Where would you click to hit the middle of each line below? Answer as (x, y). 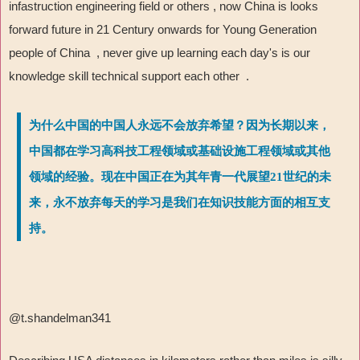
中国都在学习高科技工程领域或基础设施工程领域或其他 (180, 151)
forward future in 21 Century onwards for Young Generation (163, 30)
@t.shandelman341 (60, 318)
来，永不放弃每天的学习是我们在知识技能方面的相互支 (180, 203)
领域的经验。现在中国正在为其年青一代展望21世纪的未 (180, 177)
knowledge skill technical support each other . (129, 76)
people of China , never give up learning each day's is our (160, 53)
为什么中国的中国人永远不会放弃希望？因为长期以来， (180, 126)
